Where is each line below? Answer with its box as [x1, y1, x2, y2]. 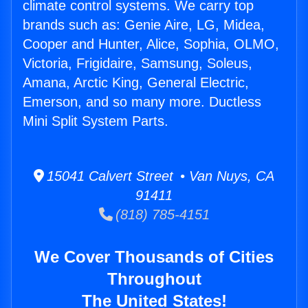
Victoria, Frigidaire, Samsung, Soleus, [23, 56, 252, 71]
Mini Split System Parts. [23, 113, 168, 129]
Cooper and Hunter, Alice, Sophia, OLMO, [23, 36, 279, 52]
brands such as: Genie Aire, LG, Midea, [23, 17, 265, 33]
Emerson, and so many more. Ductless [23, 94, 261, 110]
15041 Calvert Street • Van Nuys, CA [44, 168, 274, 184]
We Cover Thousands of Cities [34, 247, 274, 267]
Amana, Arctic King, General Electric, [23, 75, 249, 91]
